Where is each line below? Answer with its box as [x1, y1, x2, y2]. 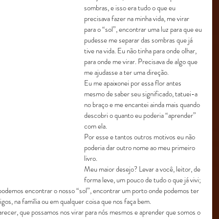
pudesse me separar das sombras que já [84, 35, 194, 45]
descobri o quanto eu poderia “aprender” [84, 110, 197, 121]
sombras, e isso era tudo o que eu [84, 2, 177, 13]
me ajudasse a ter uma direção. [84, 67, 169, 78]
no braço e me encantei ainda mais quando [84, 99, 201, 110]
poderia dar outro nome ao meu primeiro [84, 142, 197, 153]
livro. [84, 153, 97, 164]
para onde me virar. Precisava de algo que [84, 56, 199, 67]
